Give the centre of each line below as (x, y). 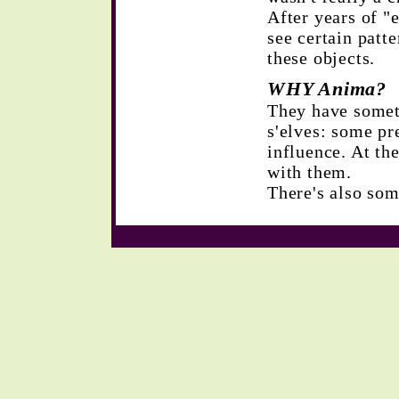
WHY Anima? (327, 89)
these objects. (322, 58)
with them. (309, 172)
